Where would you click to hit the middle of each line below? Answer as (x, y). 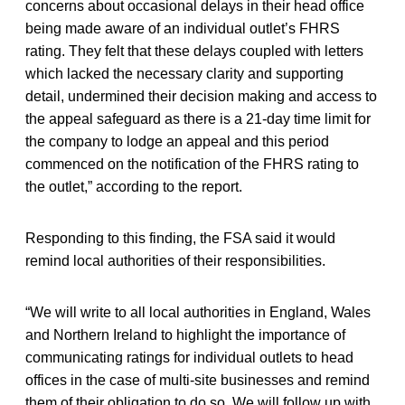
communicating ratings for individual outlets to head (189, 357)
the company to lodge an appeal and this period (177, 141)
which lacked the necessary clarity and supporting (184, 73)
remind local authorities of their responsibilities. (175, 260)
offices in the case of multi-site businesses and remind (198, 380)
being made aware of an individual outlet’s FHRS (183, 28)
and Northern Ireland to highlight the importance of (185, 334)
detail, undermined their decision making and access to (201, 96)
